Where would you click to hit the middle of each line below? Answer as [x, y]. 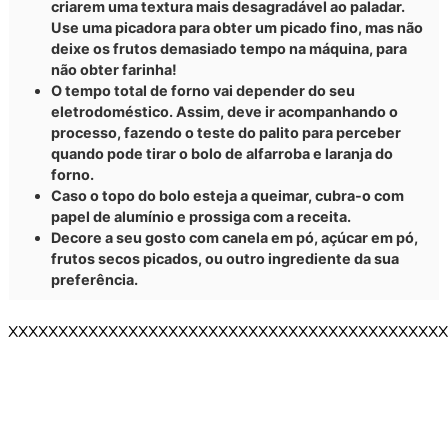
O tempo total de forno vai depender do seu [203, 90]
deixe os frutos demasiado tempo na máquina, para [229, 48]
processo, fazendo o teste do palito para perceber [226, 132]
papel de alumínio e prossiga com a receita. [201, 216]
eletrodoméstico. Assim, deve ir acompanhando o [224, 111]
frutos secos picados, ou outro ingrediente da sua [225, 258]
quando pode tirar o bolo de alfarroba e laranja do [222, 153]
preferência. [94, 279]
